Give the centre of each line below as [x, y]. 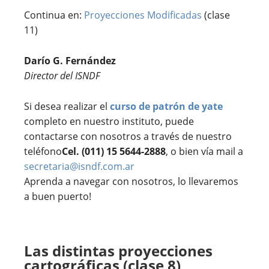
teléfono [43, 152]
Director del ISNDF [62, 76]
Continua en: [54, 15]
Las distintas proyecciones [118, 251]
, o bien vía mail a [204, 152]
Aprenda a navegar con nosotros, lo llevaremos [131, 182]
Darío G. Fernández [70, 61]
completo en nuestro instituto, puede [109, 122]
